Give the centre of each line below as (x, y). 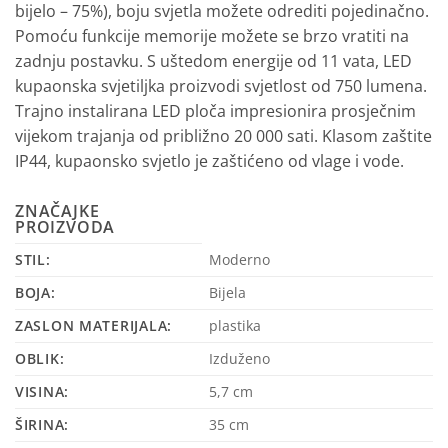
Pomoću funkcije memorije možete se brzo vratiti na (212, 36)
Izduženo (240, 359)
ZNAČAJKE (57, 211)
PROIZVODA (65, 227)
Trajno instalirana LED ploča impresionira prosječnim (215, 111)
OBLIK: (40, 359)
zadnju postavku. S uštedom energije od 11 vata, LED (213, 61)
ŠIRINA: (42, 425)
